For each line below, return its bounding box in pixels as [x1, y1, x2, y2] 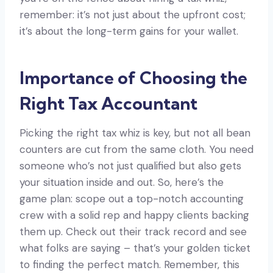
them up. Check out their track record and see [19, 224, 247, 238]
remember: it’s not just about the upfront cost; [19, 7, 246, 21]
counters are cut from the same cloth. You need [19, 142, 253, 156]
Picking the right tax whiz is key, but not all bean [19, 126, 250, 140]
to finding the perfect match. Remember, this [19, 257, 239, 271]
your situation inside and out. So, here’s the [19, 175, 224, 189]
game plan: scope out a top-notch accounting [19, 191, 244, 205]
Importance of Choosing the [19, 66, 247, 88]
